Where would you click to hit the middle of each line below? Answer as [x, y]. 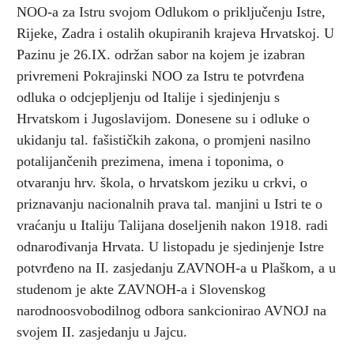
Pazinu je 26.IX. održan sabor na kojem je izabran [161, 54]
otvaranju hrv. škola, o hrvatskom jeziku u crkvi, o [162, 182]
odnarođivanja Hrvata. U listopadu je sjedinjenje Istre [170, 246]
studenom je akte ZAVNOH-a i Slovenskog [141, 289]
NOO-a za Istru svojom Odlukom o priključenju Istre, [171, 11]
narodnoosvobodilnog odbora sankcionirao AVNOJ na [171, 310]
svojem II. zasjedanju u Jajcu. [102, 331]
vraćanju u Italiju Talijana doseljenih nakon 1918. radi [172, 225]
